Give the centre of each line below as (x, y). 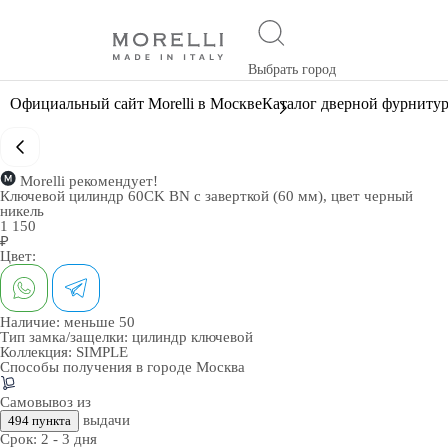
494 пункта (39, 420)
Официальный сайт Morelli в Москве (136, 103)
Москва (220, 367)
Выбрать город (291, 69)
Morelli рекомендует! (89, 181)
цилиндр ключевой (192, 337)
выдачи (104, 420)
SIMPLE (102, 352)
